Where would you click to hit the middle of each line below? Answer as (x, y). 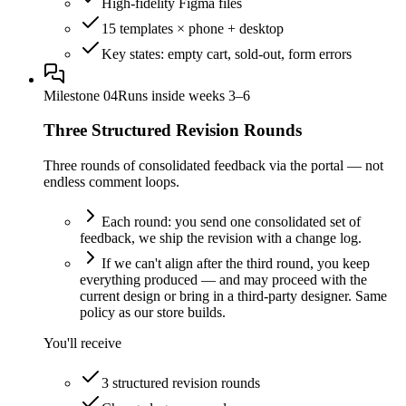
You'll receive (82, 343)
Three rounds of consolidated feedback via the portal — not (213, 165)
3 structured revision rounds (181, 383)
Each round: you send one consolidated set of (231, 222)
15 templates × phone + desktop (193, 28)
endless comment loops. (111, 182)
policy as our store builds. (153, 312)
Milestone (73, 95)
